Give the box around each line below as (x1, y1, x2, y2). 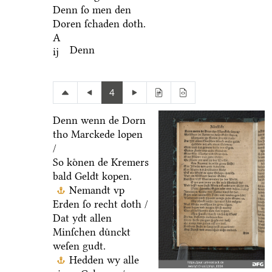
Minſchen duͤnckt (52, 226, 131, 239)
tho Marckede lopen (52, 128, 143, 141)
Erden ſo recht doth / (52, 198, 148, 211)
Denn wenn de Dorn (52, 114, 146, 127)
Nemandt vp (69, 184, 124, 197)
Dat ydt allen (52, 212, 112, 225)
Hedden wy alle (69, 254, 139, 267)
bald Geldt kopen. (52, 170, 132, 183)
